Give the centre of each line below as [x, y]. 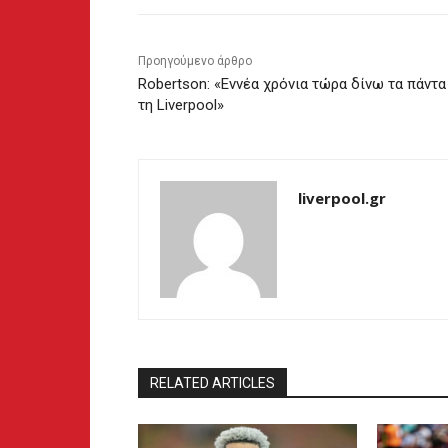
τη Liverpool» [181, 105]
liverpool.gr [342, 198]
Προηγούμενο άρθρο [195, 61]
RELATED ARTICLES [212, 383]
